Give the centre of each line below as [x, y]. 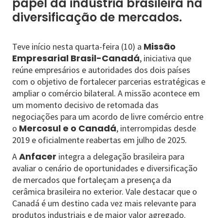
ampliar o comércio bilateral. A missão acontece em [106, 93]
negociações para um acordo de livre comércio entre [108, 117]
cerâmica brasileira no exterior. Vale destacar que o [105, 191]
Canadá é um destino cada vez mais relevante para [104, 203]
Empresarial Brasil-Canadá [76, 58]
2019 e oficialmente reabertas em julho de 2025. [100, 140]
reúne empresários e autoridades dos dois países [101, 70]
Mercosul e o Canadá [68, 128]
